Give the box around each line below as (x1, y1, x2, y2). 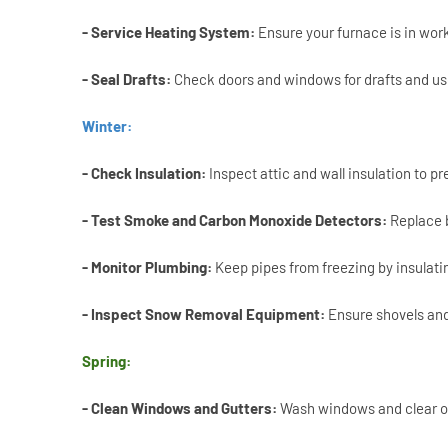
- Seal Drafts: (82, 70, 174, 89)
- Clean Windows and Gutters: (82, 399, 280, 418)
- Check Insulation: (82, 164, 209, 183)
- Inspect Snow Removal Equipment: (82, 305, 328, 324)
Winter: (82, 117, 132, 136)
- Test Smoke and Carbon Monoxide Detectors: (82, 211, 387, 230)
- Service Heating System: (82, 23, 255, 42)
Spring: (82, 352, 131, 371)
